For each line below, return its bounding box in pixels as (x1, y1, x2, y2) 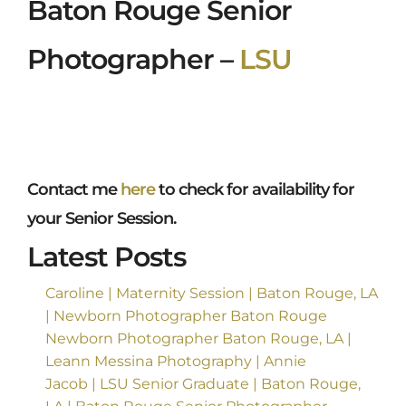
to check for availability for (155, 179, 354, 200)
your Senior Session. (27, 208, 176, 229)
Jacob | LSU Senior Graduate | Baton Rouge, (45, 375, 361, 393)
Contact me (27, 179, 121, 200)
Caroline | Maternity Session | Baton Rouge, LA (45, 285, 378, 303)
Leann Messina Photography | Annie (45, 353, 306, 371)
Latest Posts (27, 240, 186, 275)
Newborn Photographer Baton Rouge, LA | (45, 330, 352, 348)
